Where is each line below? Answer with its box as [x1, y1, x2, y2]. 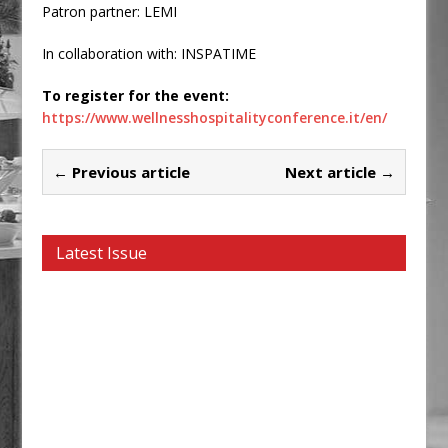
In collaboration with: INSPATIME [42, 44, 257, 63]
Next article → [284, 162, 395, 182]
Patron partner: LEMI [42, 2, 178, 21]
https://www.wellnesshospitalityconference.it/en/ [42, 108, 388, 127]
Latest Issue [56, 242, 148, 264]
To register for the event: [42, 86, 230, 105]
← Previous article [53, 162, 191, 182]
